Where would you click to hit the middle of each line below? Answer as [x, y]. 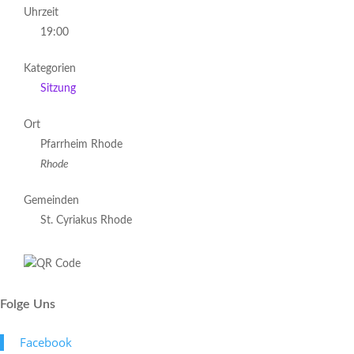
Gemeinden [51, 201]
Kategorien [50, 69]
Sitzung [58, 88]
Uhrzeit [41, 13]
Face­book [46, 342]
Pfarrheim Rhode [81, 145]
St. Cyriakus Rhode [86, 220]
